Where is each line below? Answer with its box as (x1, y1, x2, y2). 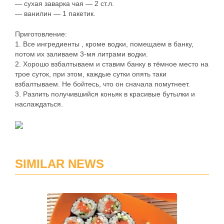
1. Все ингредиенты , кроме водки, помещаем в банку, (15, 40, 193, 48)
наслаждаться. (15, 100, 63, 108)
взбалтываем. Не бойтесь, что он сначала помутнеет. (15, 80, 190, 88)
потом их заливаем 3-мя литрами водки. (15, 50, 148, 58)
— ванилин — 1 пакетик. (15, 9, 95, 17)
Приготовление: (15, 30, 67, 38)
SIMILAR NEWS (15, 157, 104, 170)
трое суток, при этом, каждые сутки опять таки (15, 70, 166, 78)
